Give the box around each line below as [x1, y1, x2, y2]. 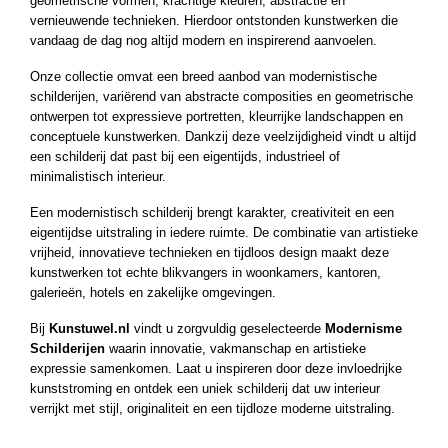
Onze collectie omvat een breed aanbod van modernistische [30, 68, 377, 84]
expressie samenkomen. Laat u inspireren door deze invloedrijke [30, 360, 402, 376]
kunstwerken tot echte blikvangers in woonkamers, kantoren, [30, 264, 381, 280]
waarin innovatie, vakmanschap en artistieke [105, 340, 366, 356]
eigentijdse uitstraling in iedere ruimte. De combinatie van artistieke [30, 224, 418, 240]
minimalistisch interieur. [30, 168, 166, 184]
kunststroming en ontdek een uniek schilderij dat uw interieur [30, 380, 380, 396]
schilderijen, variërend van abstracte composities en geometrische [30, 88, 413, 104]
